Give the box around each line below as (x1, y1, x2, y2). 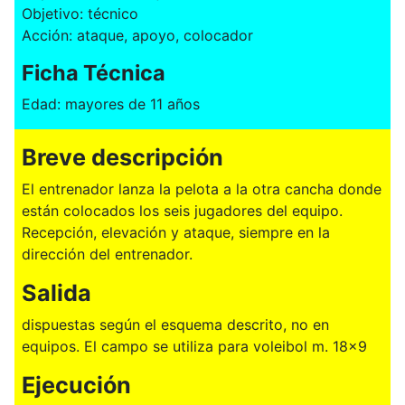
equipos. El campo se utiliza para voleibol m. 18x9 (22, 336, 367, 355)
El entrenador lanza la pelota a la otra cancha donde (22, 179, 381, 198)
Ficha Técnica (22, 59, 165, 86)
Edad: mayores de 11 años (22, 94, 200, 113)
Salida (22, 278, 91, 306)
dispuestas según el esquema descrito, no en (22, 315, 329, 334)
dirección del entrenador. (22, 244, 193, 263)
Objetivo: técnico (22, 4, 138, 23)
